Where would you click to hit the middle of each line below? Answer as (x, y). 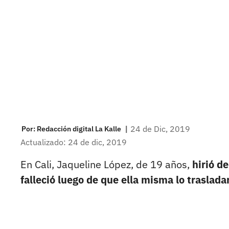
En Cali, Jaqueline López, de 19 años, (106, 165)
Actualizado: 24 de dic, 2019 (74, 142)
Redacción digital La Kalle (79, 129)
